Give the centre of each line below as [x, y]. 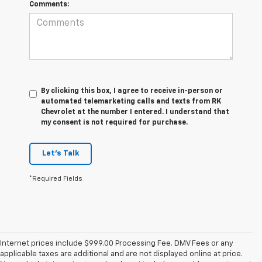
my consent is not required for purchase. [114, 123]
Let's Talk [61, 153]
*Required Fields [56, 178]
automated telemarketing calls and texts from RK [131, 101]
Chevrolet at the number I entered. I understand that [135, 112]
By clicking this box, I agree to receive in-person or [132, 91]
